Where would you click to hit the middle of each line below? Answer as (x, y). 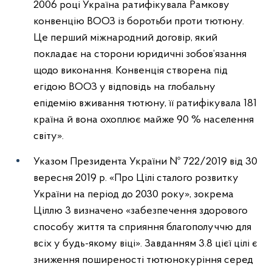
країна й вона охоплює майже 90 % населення (144, 120)
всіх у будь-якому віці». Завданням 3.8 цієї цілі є (145, 244)
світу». (49, 136)
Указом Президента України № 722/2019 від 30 (145, 162)
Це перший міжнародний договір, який (125, 38)
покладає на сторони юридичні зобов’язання (140, 54)
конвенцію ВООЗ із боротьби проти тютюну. (139, 22)
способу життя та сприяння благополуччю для (142, 227)
